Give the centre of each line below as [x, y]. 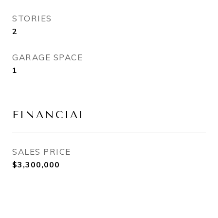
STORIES [32, 18]
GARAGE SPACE [47, 57]
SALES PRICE [42, 151]
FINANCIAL [49, 115]
